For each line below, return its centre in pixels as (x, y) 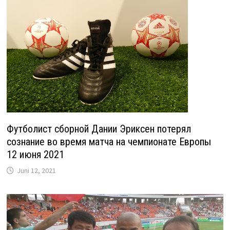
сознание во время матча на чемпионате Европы (109, 142)
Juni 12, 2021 (36, 171)
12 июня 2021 (35, 155)
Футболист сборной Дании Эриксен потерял (99, 129)
